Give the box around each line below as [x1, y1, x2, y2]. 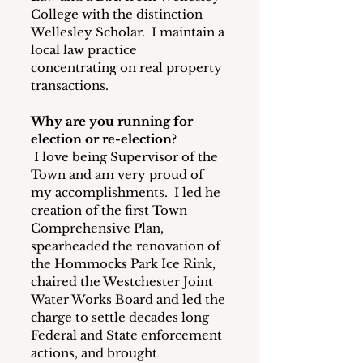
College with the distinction [31, 6, 206, 23]
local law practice [31, 42, 140, 58]
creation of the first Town [31, 203, 190, 219]
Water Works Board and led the [31, 292, 228, 308]
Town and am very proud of [31, 167, 207, 183]
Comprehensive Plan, [31, 220, 167, 237]
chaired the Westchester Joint [31, 274, 216, 290]
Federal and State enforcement [31, 327, 225, 344]
